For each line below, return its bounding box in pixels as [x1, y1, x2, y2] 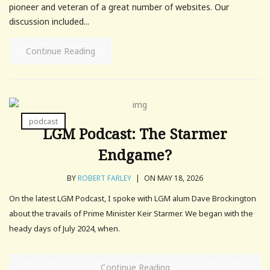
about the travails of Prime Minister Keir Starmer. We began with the [9, 208, 253, 219]
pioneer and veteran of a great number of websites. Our [9, 1, 229, 13]
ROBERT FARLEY [78, 173, 131, 184]
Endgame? [98, 145, 172, 165]
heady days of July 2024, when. [9, 223, 120, 234]
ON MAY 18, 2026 [142, 173, 203, 184]
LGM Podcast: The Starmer [43, 124, 227, 144]
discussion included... [9, 16, 89, 28]
